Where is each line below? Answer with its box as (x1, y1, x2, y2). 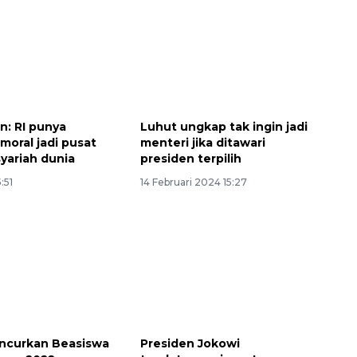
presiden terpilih (139, 151, 241, 166)
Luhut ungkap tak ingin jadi (139, 119, 308, 134)
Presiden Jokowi (139, 336, 240, 351)
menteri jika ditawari (139, 135, 265, 150)
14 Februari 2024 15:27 (139, 175, 247, 188)
